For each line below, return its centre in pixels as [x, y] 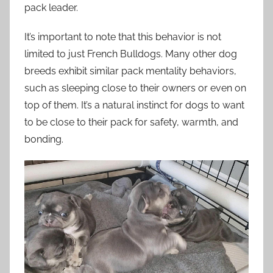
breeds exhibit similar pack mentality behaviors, [130, 71]
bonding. [44, 140]
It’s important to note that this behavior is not [123, 37]
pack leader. [51, 8]
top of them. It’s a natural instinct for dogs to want [134, 105]
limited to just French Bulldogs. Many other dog [131, 54]
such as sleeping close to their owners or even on [135, 88]
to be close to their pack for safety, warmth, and [131, 122]
